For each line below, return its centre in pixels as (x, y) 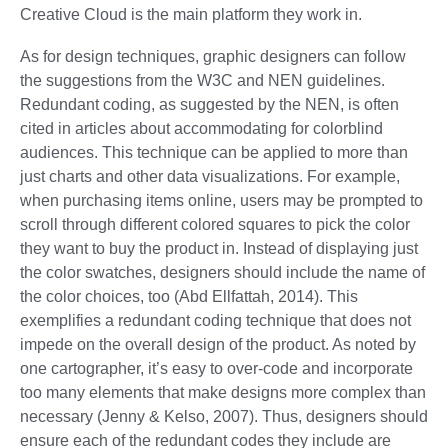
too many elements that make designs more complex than (223, 393)
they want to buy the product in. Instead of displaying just (219, 249)
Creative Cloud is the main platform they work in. (191, 15)
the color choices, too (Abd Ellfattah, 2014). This (189, 297)
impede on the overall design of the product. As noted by (218, 345)
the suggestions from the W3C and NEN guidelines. (202, 81)
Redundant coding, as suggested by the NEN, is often (209, 105)
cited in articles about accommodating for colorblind (201, 129)
